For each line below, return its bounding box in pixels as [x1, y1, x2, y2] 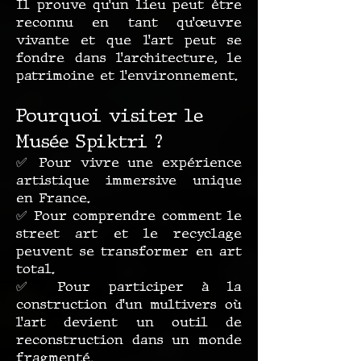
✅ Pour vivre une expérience [16, 154, 242, 171]
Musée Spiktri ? [16, 131, 163, 152]
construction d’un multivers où [16, 296, 242, 313]
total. [16, 260, 55, 277]
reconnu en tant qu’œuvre [16, 14, 242, 31]
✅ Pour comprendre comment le [16, 207, 242, 224]
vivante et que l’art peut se [16, 31, 242, 48]
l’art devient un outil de [16, 313, 242, 330]
